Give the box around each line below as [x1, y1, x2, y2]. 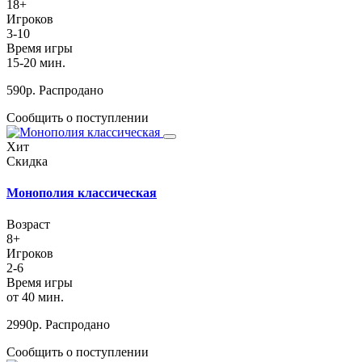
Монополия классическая [6, 185, 157, 200]
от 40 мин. [6, 290, 64, 305]
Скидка [6, 154, 48, 168]
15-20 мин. [6, 55, 65, 69]
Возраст [6, 217, 50, 232]
